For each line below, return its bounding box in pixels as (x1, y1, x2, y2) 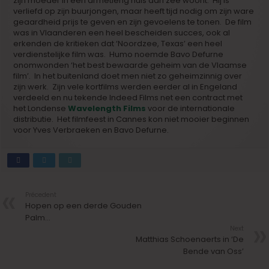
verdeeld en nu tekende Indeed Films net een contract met (13, 92, 243, 103)
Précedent (25, 190, 57, 199)
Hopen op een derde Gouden (25, 200, 142, 211)
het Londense (13, 103, 68, 114)
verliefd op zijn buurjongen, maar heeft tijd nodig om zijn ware (13, 5, 255, 17)
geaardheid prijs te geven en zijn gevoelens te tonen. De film (13, 16, 252, 28)
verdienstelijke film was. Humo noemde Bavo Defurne (13, 49, 224, 60)
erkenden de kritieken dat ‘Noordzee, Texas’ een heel (13, 38, 223, 49)
